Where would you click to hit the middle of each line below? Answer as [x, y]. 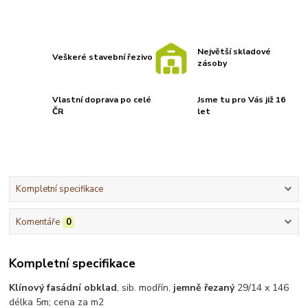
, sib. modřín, [145, 288]
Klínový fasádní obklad [63, 288]
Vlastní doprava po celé [102, 99]
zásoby [212, 63]
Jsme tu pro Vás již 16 [242, 99]
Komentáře [37, 222]
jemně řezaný [204, 288]
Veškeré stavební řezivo [103, 57]
